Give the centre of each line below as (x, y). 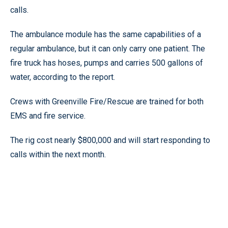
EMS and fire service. (48, 116)
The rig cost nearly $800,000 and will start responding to (110, 140)
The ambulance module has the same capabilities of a (106, 34)
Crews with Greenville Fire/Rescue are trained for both (107, 101)
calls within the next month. (58, 154)
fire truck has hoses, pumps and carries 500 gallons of (107, 63)
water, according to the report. (63, 77)
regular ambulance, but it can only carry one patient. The (108, 48)
